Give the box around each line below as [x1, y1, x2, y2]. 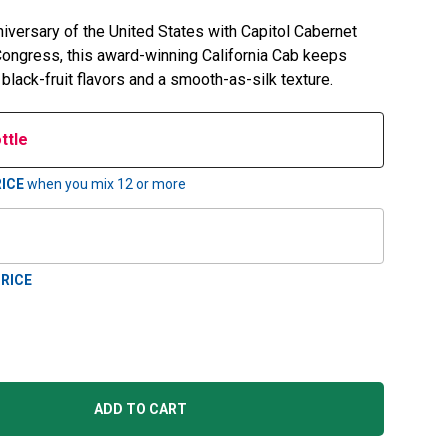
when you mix [27, 176, 114, 193]
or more [133, 176, 186, 193]
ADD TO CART [94, 401, 187, 418]
